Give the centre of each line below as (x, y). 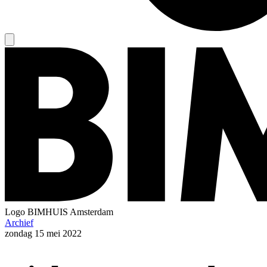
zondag (18, 233)
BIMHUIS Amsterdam (70, 212)
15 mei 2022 (58, 233)
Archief (19, 222)
